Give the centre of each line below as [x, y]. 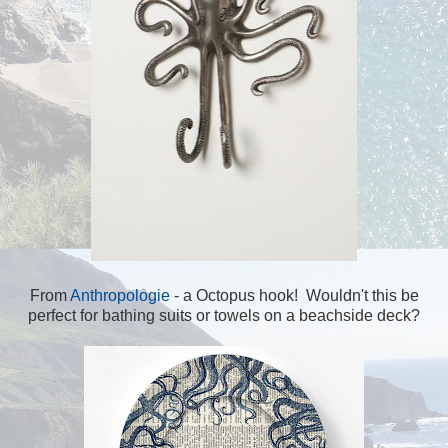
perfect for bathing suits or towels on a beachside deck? [224, 315]
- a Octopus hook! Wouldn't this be [296, 295]
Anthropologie [121, 295]
